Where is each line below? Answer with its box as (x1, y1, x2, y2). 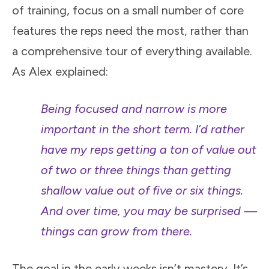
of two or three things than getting (41, 162, 231, 177)
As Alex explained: (12, 64, 108, 79)
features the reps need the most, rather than (12, 23, 249, 38)
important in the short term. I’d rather (41, 121, 244, 136)
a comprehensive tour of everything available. (12, 43, 252, 58)
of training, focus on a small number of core (12, 2, 244, 17)
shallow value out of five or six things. (41, 183, 243, 198)
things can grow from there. (41, 223, 192, 238)
